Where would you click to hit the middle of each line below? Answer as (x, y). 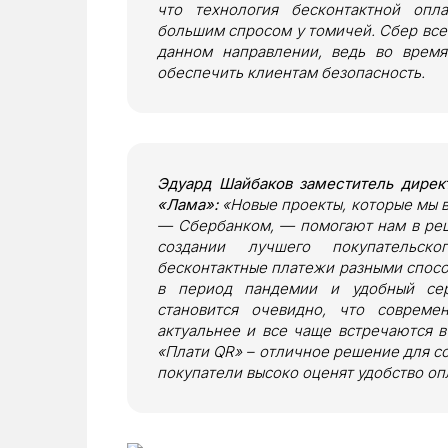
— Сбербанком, (215, 225)
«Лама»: (190, 204)
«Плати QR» (200, 351)
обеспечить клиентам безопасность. (291, 72)
